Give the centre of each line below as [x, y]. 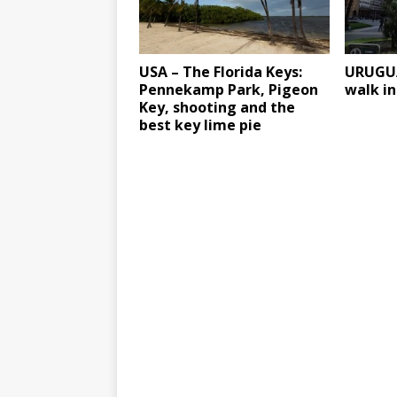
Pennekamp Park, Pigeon [229, 89]
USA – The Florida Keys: [221, 71]
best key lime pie [200, 125]
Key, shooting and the [217, 107]
